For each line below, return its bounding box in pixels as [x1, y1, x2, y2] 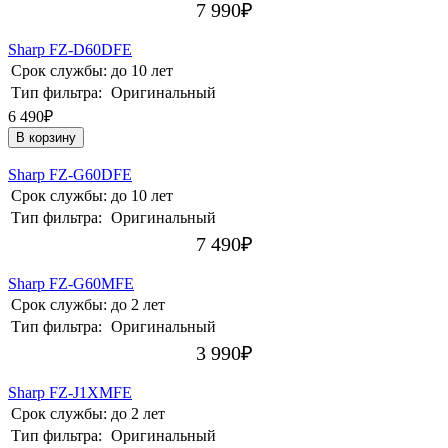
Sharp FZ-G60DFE [8, 166, 132, 184]
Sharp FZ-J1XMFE [8, 384, 132, 402]
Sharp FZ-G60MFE [8, 275, 134, 293]
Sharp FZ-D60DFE [8, 41, 132, 59]
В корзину [16, 130, 76, 146]
